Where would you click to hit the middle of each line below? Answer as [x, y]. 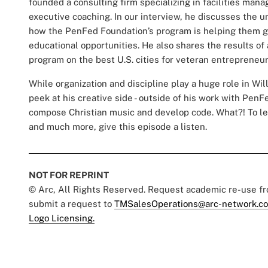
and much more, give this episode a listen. [118, 127]
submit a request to [71, 204]
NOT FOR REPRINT [69, 175]
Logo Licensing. [62, 218]
